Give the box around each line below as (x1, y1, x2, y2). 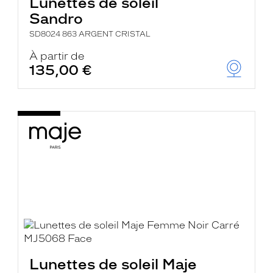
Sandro (29, 10, 83, 27)
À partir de (29, 50, 85, 62)
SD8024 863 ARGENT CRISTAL (29, 30, 151, 38)
